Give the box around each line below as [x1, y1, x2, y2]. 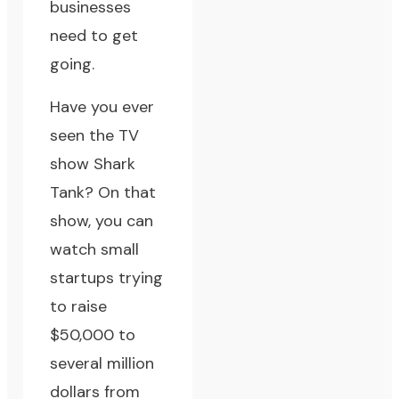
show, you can [50, 210, 154, 232]
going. [50, 53, 95, 76]
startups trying [50, 267, 164, 289]
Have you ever [50, 96, 155, 118]
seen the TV [50, 125, 140, 147]
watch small [50, 239, 140, 261]
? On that [85, 182, 157, 204]
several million [50, 353, 155, 375]
